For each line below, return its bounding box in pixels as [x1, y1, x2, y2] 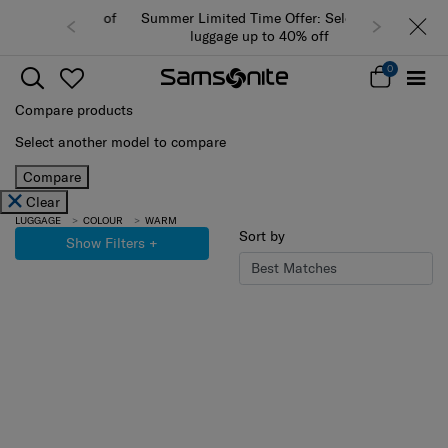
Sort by [239, 226, 285, 245]
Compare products [15, 100, 133, 119]
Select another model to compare [15, 132, 226, 151]
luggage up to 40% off [154, 27, 294, 46]
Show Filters [66, 234, 145, 252]
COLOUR [82, 213, 123, 227]
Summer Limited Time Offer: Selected [104, 9, 343, 28]
